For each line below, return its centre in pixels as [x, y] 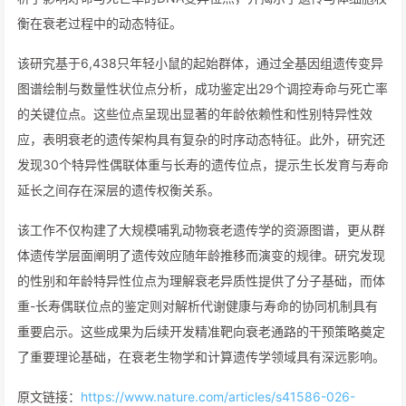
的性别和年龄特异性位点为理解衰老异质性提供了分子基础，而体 [201, 280]
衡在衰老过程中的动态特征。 [100, 23]
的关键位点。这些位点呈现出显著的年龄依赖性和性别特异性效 [195, 114]
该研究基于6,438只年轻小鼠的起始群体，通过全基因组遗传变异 [200, 63]
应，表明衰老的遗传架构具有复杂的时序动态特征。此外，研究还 [201, 139]
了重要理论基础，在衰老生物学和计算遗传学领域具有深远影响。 [201, 357]
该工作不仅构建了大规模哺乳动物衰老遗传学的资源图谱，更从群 [201, 230]
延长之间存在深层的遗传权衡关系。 [119, 190]
